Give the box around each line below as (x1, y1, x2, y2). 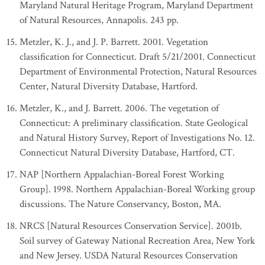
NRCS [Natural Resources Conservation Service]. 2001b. (20, 219, 242, 232)
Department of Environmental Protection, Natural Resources (20, 65, 257, 78)
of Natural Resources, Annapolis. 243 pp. (20, 14, 179, 27)
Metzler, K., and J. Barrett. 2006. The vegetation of (20, 102, 219, 115)
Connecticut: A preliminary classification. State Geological (20, 117, 248, 130)
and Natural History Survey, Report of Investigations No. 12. (20, 131, 255, 144)
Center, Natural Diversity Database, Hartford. (20, 80, 198, 93)
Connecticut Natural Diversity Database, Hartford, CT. (20, 146, 235, 159)
